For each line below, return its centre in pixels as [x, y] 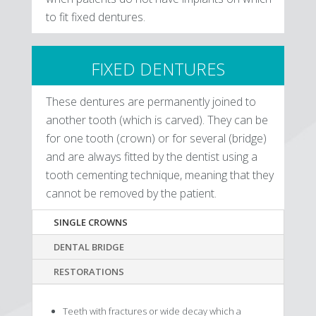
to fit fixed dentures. [95, 17]
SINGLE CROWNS [90, 223]
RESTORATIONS [89, 272]
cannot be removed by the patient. [131, 194]
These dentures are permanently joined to [151, 102]
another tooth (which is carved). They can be [157, 120]
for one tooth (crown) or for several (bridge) [156, 139]
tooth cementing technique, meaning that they [159, 175]
